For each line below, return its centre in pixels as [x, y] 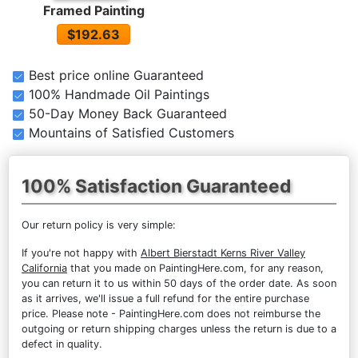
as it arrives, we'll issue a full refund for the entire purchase [165, 299]
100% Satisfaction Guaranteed [156, 186]
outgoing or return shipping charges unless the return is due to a [179, 329]
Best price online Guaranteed [116, 76]
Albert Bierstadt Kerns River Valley [223, 253]
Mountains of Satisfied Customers [131, 133]
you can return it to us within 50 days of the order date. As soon [179, 284]
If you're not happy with [81, 253]
